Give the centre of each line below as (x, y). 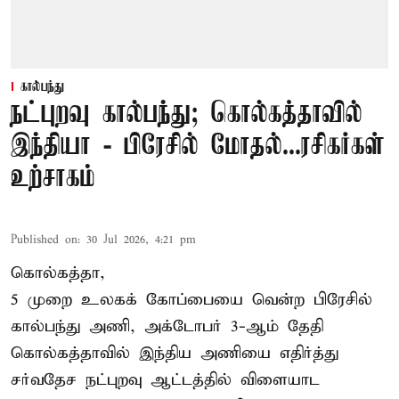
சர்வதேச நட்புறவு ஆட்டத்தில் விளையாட (165, 380)
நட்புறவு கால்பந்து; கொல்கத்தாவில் (187, 115)
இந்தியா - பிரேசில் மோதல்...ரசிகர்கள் (198, 147)
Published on (44, 240)
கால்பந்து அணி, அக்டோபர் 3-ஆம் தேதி (167, 327)
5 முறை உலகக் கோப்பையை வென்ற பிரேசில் (191, 300)
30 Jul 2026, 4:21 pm (141, 240)
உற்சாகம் (53, 179)
